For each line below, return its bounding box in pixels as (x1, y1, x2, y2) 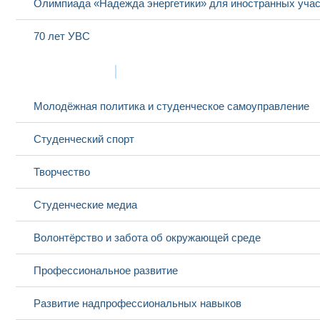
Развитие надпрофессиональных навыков (34, 297, 241, 309)
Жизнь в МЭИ (24, 64, 106, 79)
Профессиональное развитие (34, 264, 178, 276)
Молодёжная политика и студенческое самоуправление (34, 100, 309, 112)
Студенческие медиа (34, 199, 137, 211)
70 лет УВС (34, 30, 90, 42)
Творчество (34, 166, 90, 178)
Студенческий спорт (34, 133, 134, 145)
